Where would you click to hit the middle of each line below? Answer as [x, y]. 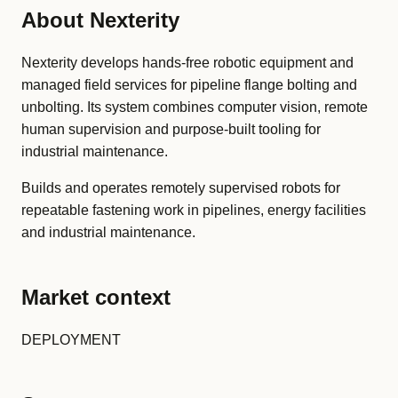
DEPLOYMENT [71, 340]
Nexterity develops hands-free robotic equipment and [187, 63]
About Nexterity [100, 20]
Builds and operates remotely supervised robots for [181, 188]
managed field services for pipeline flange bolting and [189, 85]
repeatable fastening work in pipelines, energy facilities [194, 210]
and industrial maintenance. [108, 232]
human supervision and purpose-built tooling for [171, 129]
